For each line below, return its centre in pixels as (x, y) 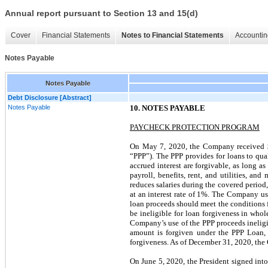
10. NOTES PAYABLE (167, 108)
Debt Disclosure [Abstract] (50, 97)
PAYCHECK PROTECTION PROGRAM (195, 127)
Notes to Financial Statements (173, 36)
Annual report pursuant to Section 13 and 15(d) (101, 13)
